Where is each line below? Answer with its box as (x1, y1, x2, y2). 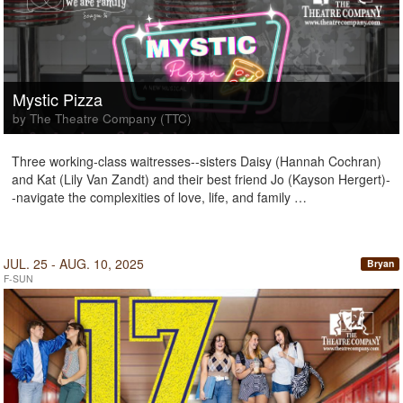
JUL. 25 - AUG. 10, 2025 (4, 255, 144, 273)
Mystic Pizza (13, 87, 103, 111)
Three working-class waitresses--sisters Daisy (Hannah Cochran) (12, 152, 381, 170)
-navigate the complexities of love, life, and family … (12, 188, 307, 206)
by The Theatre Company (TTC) (13, 110, 192, 127)
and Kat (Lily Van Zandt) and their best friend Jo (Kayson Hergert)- (12, 170, 390, 188)
